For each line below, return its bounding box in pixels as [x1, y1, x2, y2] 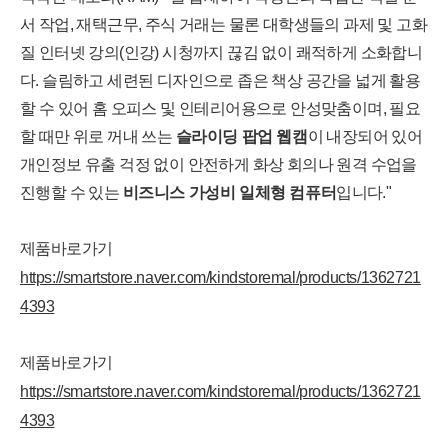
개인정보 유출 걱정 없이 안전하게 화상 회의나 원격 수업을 [20, 156, 417, 173]
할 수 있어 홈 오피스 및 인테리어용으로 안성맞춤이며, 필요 [20, 100, 421, 117]
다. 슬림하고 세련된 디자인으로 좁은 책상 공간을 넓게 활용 [20, 72, 421, 89]
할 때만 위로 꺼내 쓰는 [20, 128, 176, 145]
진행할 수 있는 [20, 184, 123, 201]
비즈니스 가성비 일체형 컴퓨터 [122, 184, 337, 201]
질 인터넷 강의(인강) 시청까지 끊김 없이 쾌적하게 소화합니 [20, 44, 423, 61]
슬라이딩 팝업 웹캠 [175, 128, 308, 145]
